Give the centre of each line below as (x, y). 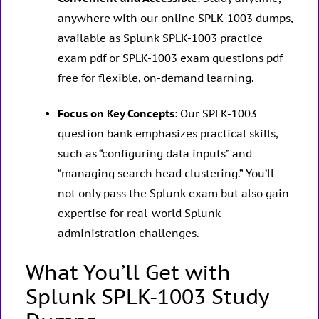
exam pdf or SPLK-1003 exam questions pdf (170, 58)
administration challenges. (129, 234)
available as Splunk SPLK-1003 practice (160, 38)
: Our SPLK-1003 (216, 114)
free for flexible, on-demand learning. (156, 78)
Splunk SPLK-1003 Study (147, 296)
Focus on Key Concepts (116, 114)
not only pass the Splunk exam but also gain (173, 194)
